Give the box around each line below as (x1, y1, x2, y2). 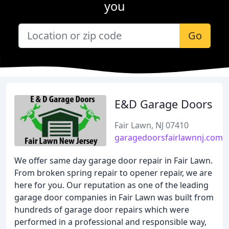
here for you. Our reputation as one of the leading (14, 179, 209, 191)
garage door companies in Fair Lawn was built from (14, 192, 214, 203)
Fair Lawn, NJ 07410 (114, 120, 189, 131)
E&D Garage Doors (114, 97, 212, 111)
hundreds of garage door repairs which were (14, 204, 189, 215)
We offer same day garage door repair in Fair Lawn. (14, 155, 213, 166)
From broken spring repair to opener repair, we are (14, 167, 212, 178)
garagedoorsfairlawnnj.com (114, 132, 223, 143)
